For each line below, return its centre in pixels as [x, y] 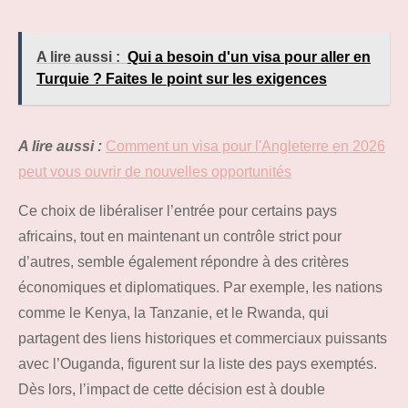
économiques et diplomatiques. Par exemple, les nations [200, 288]
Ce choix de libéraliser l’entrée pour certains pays [178, 211]
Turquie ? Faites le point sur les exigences [182, 79]
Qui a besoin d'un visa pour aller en [249, 57]
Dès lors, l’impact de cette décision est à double [172, 390]
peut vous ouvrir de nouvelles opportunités [155, 172]
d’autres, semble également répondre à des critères [184, 262]
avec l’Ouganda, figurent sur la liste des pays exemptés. [198, 364]
